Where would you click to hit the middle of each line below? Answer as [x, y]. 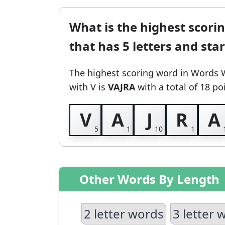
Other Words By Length [149, 179]
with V [83, 87]
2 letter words [124, 214]
